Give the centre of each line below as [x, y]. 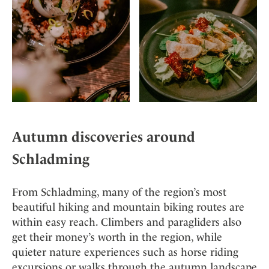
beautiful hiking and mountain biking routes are [128, 207]
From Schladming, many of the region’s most [119, 192]
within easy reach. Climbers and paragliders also [127, 222]
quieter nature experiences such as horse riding [125, 252]
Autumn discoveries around [104, 137]
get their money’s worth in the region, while [117, 237]
